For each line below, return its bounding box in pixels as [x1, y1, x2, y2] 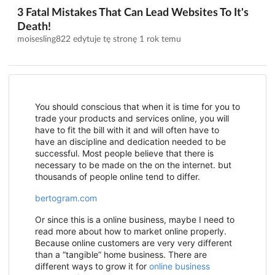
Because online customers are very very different [35, 238, 232, 249]
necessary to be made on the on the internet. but [35, 160, 231, 171]
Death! [17, 21, 51, 33]
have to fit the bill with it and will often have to [35, 125, 219, 136]
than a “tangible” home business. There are [35, 249, 207, 260]
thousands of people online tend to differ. [35, 171, 200, 182]
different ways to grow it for [35, 261, 149, 272]
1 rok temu [139, 35, 181, 44]
